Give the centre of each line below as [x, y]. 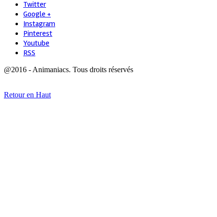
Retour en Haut [27, 94]
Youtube [36, 43]
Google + [37, 14]
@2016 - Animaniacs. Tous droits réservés [69, 69]
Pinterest [38, 33]
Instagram [39, 23]
